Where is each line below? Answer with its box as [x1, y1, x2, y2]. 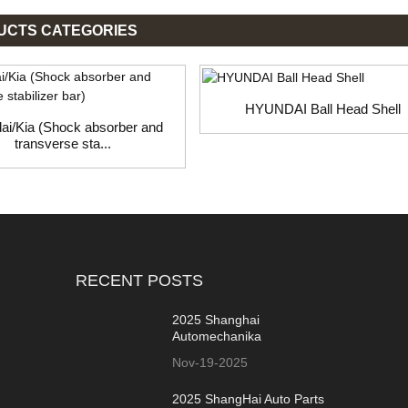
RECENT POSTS [75, 271, 203, 291]
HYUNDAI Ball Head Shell [244, 101, 401, 117]
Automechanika [171, 329, 261, 344]
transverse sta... [15, 136, 111, 152]
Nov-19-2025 [171, 355, 248, 371]
